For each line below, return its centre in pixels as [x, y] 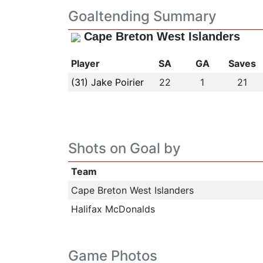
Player [85, 63]
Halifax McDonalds [113, 209]
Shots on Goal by [124, 148]
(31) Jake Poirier [107, 82]
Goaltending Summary [142, 16]
